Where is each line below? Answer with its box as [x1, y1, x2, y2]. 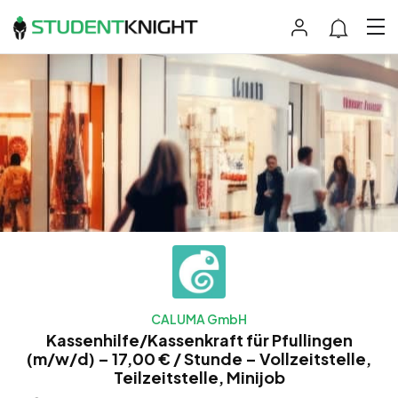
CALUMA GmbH [151, 310, 247, 327]
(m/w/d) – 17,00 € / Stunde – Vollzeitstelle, [27, 347, 371, 369]
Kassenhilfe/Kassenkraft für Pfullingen [45, 329, 353, 350]
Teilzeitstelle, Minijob [113, 366, 285, 387]
